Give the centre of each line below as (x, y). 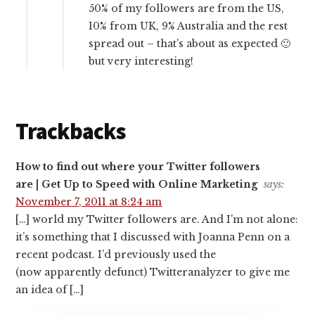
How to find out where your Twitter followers (138, 167)
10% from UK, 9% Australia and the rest (188, 26)
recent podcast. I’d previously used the (116, 255)
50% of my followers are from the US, (187, 9)
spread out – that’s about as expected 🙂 (190, 44)
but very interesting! (141, 62)
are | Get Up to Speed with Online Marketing (137, 185)
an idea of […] (50, 290)
